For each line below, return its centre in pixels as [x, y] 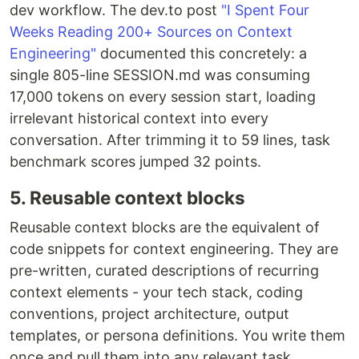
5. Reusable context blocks [127, 198]
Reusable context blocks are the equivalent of [165, 228]
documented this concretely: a [202, 54]
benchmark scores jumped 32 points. [135, 162]
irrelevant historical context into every [139, 119]
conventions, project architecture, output [149, 314]
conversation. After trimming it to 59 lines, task [170, 140]
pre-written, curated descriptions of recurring [164, 271]
